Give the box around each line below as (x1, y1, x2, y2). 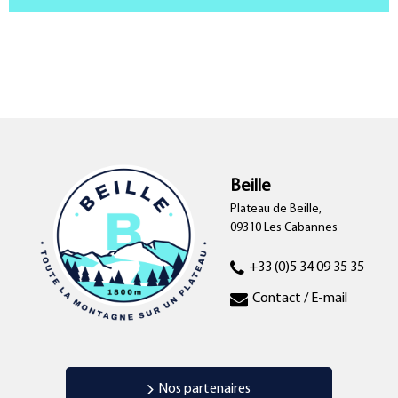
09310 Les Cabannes (229, 220, 338, 235)
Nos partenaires (158, 381, 251, 396)
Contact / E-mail (251, 291, 347, 306)
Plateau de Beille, (229, 202, 322, 216)
